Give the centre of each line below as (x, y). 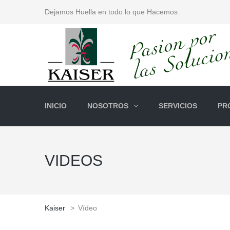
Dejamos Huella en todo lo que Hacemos (111, 12)
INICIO (56, 106)
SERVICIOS (178, 106)
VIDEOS (74, 160)
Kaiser (55, 208)
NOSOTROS (108, 106)
